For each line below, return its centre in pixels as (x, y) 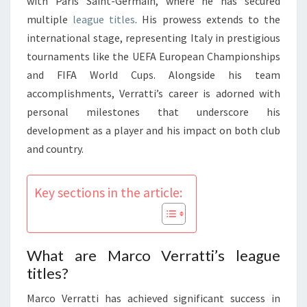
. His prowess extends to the (208, 19)
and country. (55, 148)
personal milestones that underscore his (153, 111)
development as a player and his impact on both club (153, 130)
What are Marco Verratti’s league (153, 255)
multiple (50, 19)
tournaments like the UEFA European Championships (153, 56)
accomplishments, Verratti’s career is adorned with (153, 93)
